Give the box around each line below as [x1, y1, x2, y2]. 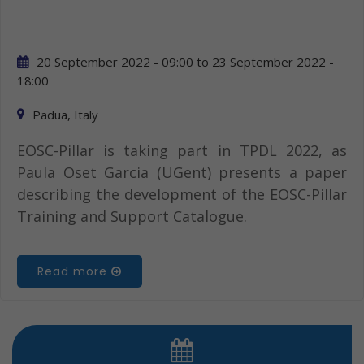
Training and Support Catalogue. [17, 206, 247, 226]
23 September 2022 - [212, 53, 334, 70]
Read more [37, 262, 111, 279]
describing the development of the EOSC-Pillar [17, 184, 347, 204]
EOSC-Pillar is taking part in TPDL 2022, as [17, 140, 347, 160]
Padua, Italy [32, 106, 98, 123]
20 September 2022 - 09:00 [37, 53, 193, 70]
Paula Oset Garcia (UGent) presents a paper [17, 162, 347, 182]
